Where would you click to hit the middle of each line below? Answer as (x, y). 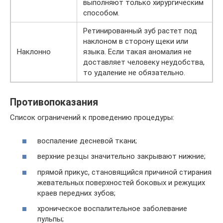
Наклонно (34, 52)
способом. (101, 13)
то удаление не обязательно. (134, 73)
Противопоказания (54, 103)
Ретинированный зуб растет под (140, 31)
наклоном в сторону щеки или (136, 41)
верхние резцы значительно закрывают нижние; (121, 156)
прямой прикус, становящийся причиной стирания (124, 172)
